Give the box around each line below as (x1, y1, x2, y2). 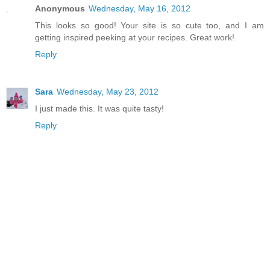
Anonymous (35, 4, 85, 14)
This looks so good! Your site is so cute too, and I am (35, 20, 264, 31)
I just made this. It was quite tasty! (35, 104, 164, 114)
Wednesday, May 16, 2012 (89, 4, 190, 14)
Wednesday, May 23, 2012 (57, 87, 159, 97)
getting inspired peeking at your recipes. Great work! (35, 33, 234, 43)
